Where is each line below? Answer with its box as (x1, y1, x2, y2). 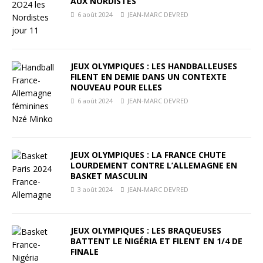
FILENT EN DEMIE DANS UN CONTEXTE (70, 71, 227, 82)
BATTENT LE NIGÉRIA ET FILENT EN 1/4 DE (70, 235, 242, 247)
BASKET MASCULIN (70, 170, 147, 181)
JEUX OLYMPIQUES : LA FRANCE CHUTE (70, 149, 226, 160)
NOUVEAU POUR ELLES (70, 82, 162, 93)
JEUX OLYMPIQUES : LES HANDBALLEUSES (70, 60, 237, 72)
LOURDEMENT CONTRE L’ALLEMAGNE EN (70, 160, 237, 171)
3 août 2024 (77, 185, 113, 194)
